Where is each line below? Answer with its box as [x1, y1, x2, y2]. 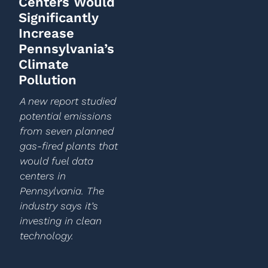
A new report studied [19, 95, 116, 107]
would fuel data [19, 155, 93, 167]
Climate [19, 57, 69, 72]
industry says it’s [19, 200, 98, 212]
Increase [19, 26, 74, 41]
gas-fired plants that [19, 140, 118, 152]
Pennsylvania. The [19, 185, 104, 197]
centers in [19, 170, 66, 182]
